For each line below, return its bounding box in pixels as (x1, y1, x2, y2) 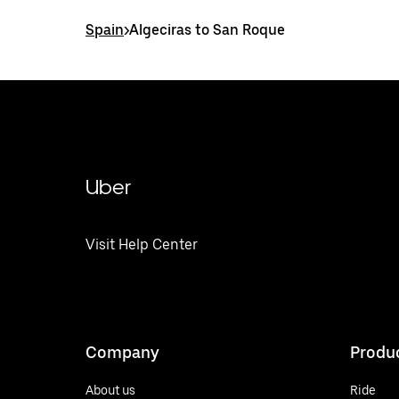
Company (85, 342, 159, 362)
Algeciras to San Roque (129, 21, 285, 38)
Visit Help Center (85, 236, 198, 253)
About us (85, 382, 135, 397)
